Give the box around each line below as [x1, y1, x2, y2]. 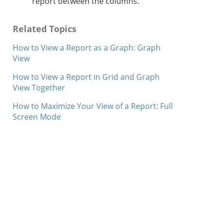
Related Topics [13, 22, 76, 35]
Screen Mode [13, 111, 61, 122]
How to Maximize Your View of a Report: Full [13, 100, 173, 111]
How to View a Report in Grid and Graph [13, 71, 160, 82]
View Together [13, 82, 65, 93]
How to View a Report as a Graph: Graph [13, 42, 161, 53]
